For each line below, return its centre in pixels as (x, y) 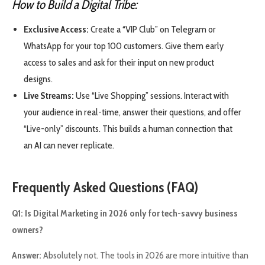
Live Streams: (49, 96)
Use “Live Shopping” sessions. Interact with (151, 96)
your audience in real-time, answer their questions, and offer (132, 112)
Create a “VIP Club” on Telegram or (152, 30)
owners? (28, 230)
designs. (38, 79)
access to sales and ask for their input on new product (119, 63)
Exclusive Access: (56, 30)
